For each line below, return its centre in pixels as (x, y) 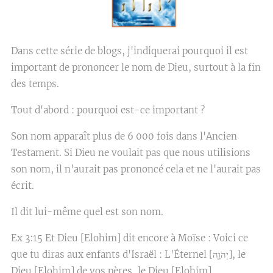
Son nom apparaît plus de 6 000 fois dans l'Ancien (124, 136)
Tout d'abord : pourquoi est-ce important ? (108, 110)
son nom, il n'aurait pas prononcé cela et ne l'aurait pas (136, 169)
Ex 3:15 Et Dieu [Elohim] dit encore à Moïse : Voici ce (129, 238)
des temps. (35, 83)
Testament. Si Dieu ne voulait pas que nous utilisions (131, 152)
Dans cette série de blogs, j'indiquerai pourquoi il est (129, 51)
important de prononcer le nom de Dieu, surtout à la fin (136, 67)
